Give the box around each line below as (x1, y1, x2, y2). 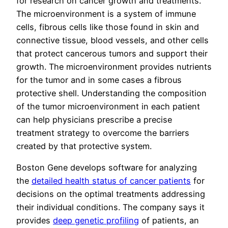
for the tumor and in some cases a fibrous (16, 75, 182, 85)
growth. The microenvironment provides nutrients (16, 62, 212, 72)
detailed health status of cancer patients (32, 176, 191, 186)
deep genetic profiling (53, 215, 139, 226)
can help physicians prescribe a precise (16, 115, 172, 125)
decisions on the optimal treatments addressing (16, 189, 205, 199)
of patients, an (139, 215, 199, 226)
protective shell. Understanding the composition (16, 88, 207, 99)
